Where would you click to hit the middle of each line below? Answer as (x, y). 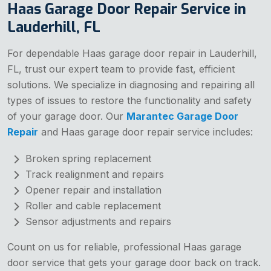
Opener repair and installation (93, 190)
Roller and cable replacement (93, 205)
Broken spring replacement (88, 158)
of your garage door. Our (67, 116)
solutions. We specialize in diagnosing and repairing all (131, 84)
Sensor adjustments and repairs (98, 221)
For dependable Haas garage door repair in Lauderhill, (132, 53)
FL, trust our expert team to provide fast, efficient (121, 69)
